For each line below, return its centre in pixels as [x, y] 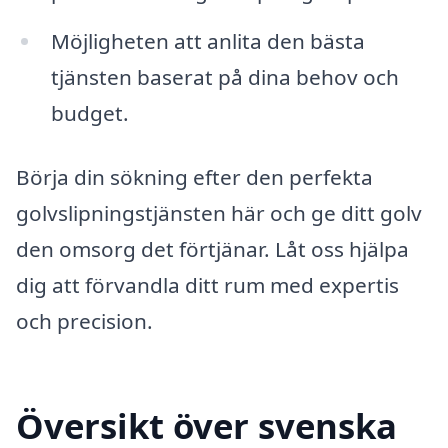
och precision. [84, 320]
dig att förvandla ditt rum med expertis [207, 284]
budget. [89, 112]
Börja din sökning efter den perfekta [194, 176]
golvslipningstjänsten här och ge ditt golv [219, 212]
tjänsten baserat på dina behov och [224, 76]
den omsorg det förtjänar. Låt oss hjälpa [212, 248]
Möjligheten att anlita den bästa [207, 40]
